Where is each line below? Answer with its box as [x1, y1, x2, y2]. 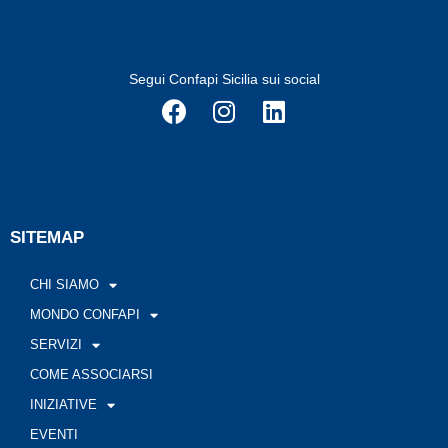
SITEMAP [10, 228, 84, 248]
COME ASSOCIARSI [30, 367, 153, 383]
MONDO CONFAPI [30, 307, 140, 323]
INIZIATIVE [30, 397, 97, 413]
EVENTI [30, 427, 78, 443]
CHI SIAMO [30, 277, 99, 293]
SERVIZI [30, 337, 82, 353]
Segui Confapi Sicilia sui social [128, 71, 320, 88]
